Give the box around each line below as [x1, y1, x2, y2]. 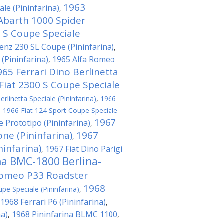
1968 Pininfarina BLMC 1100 [12, 209, 117, 220]
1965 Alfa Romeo [52, 54, 115, 65]
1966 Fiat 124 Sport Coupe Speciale [3, 106, 117, 115]
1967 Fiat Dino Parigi [45, 143, 122, 154]
